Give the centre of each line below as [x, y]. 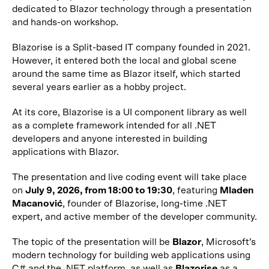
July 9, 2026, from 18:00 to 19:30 [99, 190]
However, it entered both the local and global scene [124, 61]
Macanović [37, 204]
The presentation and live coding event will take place [129, 177]
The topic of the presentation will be [92, 242]
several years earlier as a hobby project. [99, 87]
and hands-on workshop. [65, 22]
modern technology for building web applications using [131, 255]
